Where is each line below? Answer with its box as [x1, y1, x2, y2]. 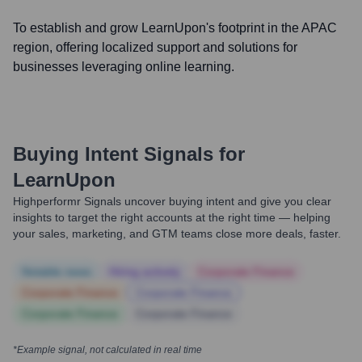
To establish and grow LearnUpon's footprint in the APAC [13, 21, 337, 35]
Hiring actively [109, 265, 180, 278]
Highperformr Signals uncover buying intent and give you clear [13, 195, 331, 208]
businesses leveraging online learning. [13, 60, 234, 74]
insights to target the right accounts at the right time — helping [13, 211, 330, 224]
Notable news [22, 265, 91, 278]
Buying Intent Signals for [13, 143, 245, 165]
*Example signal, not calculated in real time [13, 344, 202, 356]
